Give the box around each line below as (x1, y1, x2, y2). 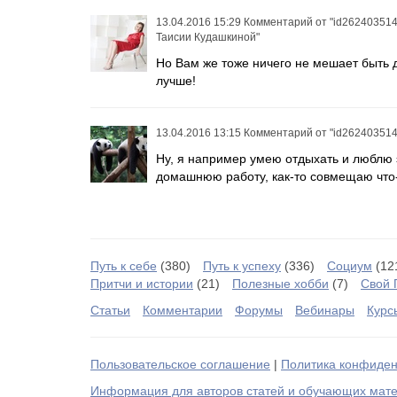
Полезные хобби (232, 276, 329, 291)
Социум (327, 259, 372, 273)
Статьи (90, 303, 130, 317)
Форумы (235, 303, 283, 317)
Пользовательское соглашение (90, 357, 270, 371)
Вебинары (295, 303, 354, 317)
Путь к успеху (203, 259, 281, 273)
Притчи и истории (90, 276, 193, 291)
